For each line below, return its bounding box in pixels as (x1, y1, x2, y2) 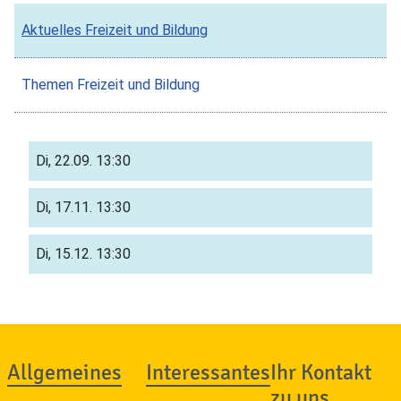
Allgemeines (7, 360, 122, 385)
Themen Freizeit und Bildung (21, 75, 200, 93)
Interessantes (146, 360, 270, 385)
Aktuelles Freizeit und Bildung (21, 21, 208, 38)
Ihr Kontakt (270, 360, 371, 385)
